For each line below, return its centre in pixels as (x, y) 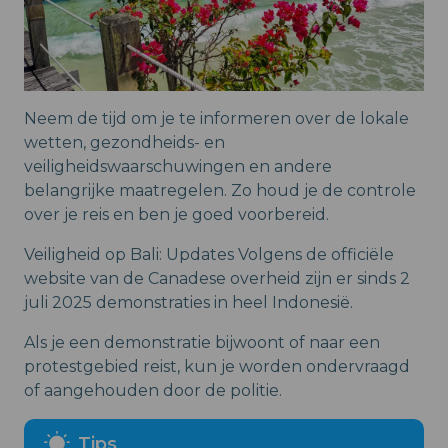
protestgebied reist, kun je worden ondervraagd (217, 367)
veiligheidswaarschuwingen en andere (178, 167)
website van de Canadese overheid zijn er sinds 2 (217, 279)
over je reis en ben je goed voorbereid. (176, 215)
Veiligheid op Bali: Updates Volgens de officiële (209, 255)
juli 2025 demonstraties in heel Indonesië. (188, 303)
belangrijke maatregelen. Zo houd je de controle (220, 191)
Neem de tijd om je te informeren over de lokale (216, 119)
